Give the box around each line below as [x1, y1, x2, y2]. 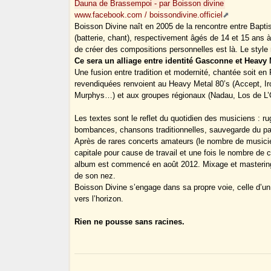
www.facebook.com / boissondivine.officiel [74, 10, 223, 20]
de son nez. [74, 171, 116, 181]
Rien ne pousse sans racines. [74, 217, 185, 227]
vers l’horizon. [74, 194, 124, 204]
